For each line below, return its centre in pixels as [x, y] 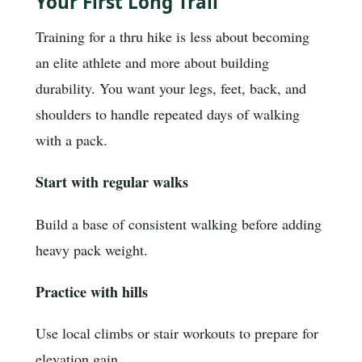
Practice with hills [92, 291]
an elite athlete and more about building [152, 63]
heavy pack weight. [92, 249]
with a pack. [72, 140]
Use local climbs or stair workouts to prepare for [177, 333]
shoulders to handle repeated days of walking [168, 114]
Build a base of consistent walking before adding [179, 223]
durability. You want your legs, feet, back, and [171, 88]
